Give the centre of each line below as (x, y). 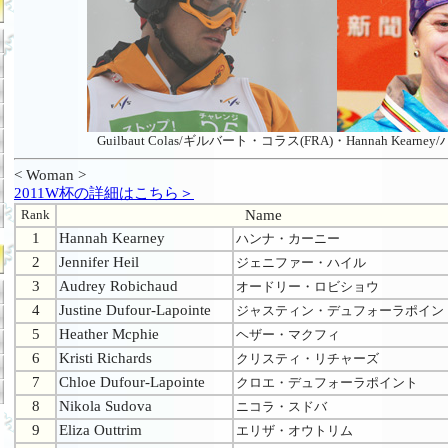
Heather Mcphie (109, 334)
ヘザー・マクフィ (288, 335)
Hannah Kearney (112, 238)
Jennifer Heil (99, 262)
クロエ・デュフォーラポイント (327, 383)
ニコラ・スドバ (281, 407)
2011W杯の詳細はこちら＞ (104, 193)
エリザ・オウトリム (294, 431)
